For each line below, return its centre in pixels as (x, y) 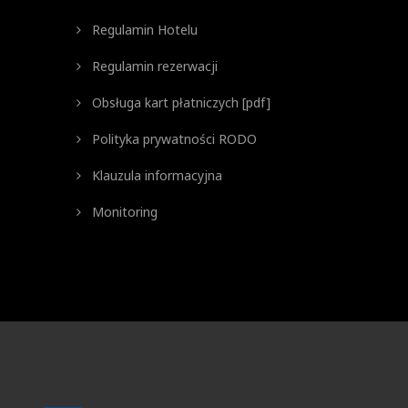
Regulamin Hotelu (143, 30)
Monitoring (122, 212)
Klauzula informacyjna (155, 175)
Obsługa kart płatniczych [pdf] (179, 102)
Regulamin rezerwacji (153, 66)
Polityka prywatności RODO (172, 139)
